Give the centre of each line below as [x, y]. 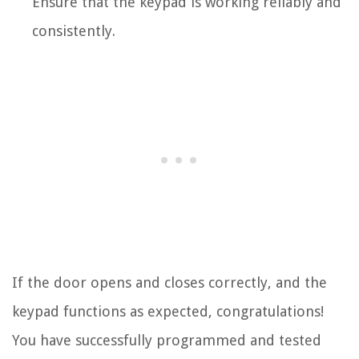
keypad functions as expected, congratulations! [168, 311]
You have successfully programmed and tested [167, 340]
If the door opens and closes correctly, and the [169, 282]
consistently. [74, 30]
